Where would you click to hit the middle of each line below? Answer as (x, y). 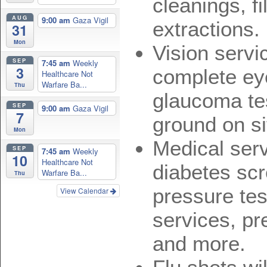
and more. (199, 244)
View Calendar (85, 190)
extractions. (206, 29)
